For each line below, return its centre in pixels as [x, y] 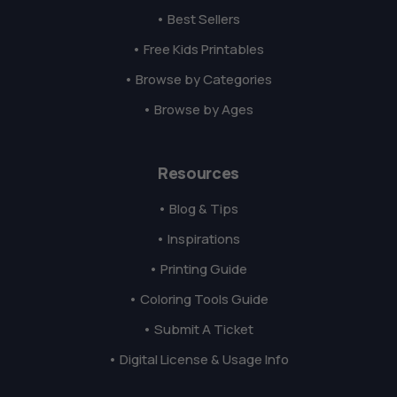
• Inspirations [198, 239]
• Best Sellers [198, 19]
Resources [198, 173]
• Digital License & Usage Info [198, 360]
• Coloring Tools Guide [198, 300]
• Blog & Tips [198, 209]
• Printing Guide [198, 269]
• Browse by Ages [198, 110]
